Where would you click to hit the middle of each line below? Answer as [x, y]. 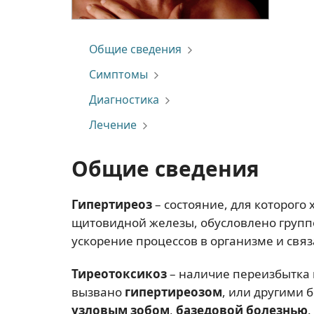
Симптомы [118, 74]
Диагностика [124, 100]
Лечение [113, 125]
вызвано [98, 292]
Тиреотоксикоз [119, 274]
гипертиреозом [173, 292]
